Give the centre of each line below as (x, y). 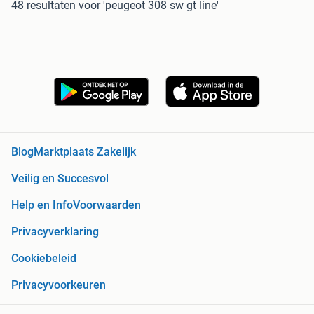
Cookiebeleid (44, 259)
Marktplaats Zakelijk (85, 152)
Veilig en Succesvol (60, 179)
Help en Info (42, 205)
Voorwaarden (107, 205)
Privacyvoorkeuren (59, 285)
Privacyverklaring (55, 232)
